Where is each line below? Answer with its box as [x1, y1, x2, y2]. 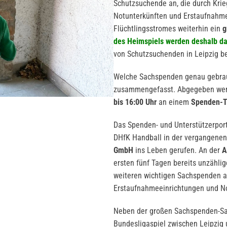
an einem [157, 97, 191, 107]
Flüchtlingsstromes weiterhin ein [113, 24, 222, 33]
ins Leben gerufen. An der [135, 145, 222, 155]
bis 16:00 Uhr [113, 97, 157, 107]
